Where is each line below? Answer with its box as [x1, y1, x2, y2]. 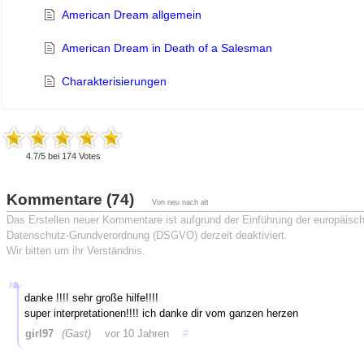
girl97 [24, 327, 57, 340]
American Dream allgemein [61, 8, 201, 22]
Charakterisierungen [61, 75, 167, 89]
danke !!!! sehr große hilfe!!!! [24, 291, 158, 304]
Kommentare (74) [6, 191, 135, 209]
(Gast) [62, 327, 95, 340]
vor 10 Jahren [105, 327, 173, 340]
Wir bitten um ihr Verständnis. [6, 245, 146, 258]
